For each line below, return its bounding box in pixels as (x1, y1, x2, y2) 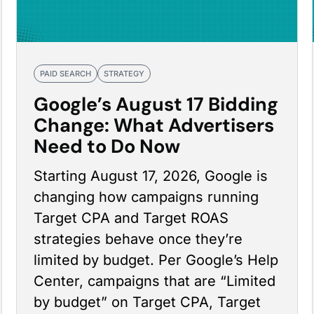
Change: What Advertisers (33, 113, 274, 137)
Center (33, 273, 79, 289)
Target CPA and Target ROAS (33, 210, 228, 226)
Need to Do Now (33, 134, 180, 158)
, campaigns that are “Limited (78, 273, 275, 289)
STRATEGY (103, 69, 144, 78)
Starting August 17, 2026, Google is (33, 168, 268, 184)
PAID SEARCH (39, 69, 91, 78)
